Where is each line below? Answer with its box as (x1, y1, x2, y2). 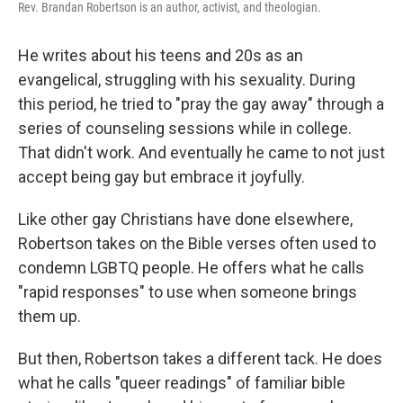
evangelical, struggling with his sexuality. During (18, 70, 355, 89)
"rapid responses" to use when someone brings (18, 282, 357, 301)
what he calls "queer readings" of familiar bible (18, 373, 345, 392)
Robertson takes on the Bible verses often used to (18, 234, 376, 253)
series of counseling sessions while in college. (18, 119, 352, 138)
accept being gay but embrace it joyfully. (18, 167, 305, 186)
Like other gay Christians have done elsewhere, (18, 210, 353, 228)
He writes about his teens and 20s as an (18, 46, 303, 65)
